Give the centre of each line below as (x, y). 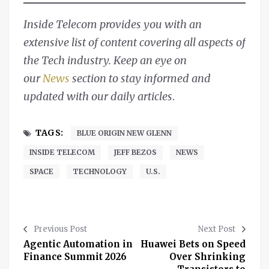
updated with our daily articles (98, 97)
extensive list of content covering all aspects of (134, 43)
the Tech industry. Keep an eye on (105, 61)
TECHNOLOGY (100, 172)
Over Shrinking (207, 257)
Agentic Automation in (78, 244)
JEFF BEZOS (135, 153)
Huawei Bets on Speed (193, 244)
